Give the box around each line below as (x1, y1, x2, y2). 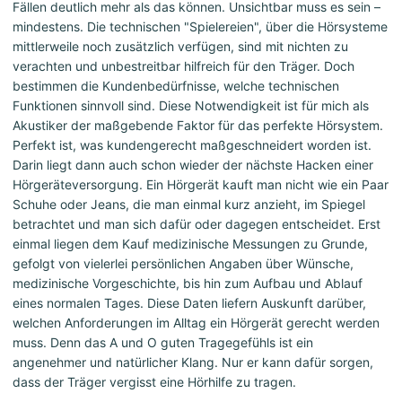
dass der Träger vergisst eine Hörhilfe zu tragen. (13, 374, 296, 390)
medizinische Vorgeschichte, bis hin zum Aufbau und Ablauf (13, 275, 363, 292)
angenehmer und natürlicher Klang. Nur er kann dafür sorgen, (13, 354, 373, 371)
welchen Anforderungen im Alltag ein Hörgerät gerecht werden (13, 315, 380, 331)
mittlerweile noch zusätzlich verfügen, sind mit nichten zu (13, 39, 348, 55)
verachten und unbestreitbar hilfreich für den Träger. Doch (13, 58, 354, 74)
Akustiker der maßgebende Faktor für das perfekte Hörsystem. (13, 118, 383, 134)
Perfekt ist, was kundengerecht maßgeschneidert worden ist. (13, 137, 371, 153)
